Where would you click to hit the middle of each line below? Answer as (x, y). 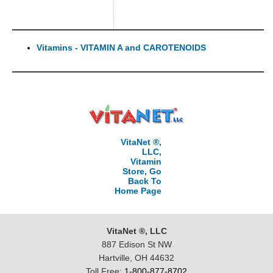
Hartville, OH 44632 (136, 258)
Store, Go (142, 171)
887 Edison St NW (136, 244)
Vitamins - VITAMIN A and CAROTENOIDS (121, 48)
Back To (144, 181)
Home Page (138, 191)
